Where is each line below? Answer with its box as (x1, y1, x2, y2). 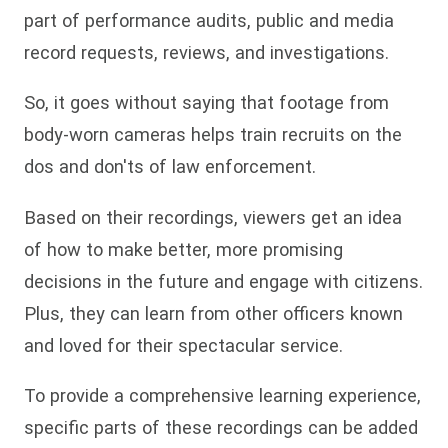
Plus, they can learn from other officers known (24, 302, 403, 324)
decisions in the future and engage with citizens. (24, 270, 423, 292)
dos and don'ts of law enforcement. (24, 156, 316, 178)
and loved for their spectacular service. (24, 334, 343, 356)
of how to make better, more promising (24, 238, 343, 260)
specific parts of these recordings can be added (24, 416, 418, 438)
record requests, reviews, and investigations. (24, 41, 389, 63)
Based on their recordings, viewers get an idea (24, 206, 402, 228)
